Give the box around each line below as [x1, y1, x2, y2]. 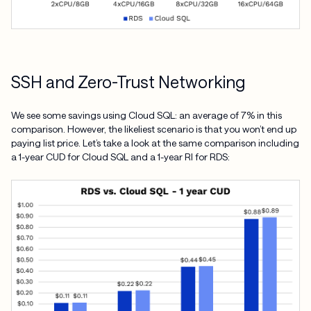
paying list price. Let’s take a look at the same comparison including [10, 136, 299, 149]
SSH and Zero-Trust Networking [10, 72, 245, 92]
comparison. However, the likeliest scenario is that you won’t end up [10, 122, 296, 135]
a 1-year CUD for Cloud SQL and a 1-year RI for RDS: [10, 150, 230, 162]
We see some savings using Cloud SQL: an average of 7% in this [10, 108, 282, 121]
